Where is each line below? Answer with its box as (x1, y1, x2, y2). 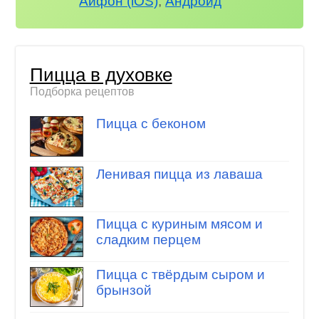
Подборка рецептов (29, 85, 135, 98)
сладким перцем (95, 232, 201, 248)
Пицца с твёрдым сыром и (95, 266, 265, 282)
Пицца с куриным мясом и (95, 216, 263, 232)
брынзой (95, 282, 152, 298)
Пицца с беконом (95, 116, 206, 132)
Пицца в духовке (29, 64, 172, 85)
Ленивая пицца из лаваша (95, 166, 263, 182)
